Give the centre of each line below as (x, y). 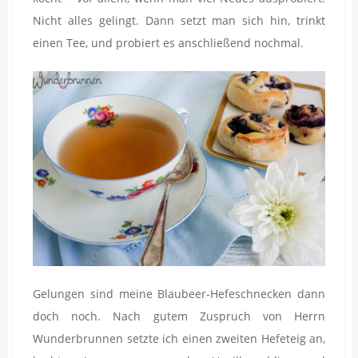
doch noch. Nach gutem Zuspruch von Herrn (179, 316)
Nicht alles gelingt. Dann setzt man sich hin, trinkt (179, 21)
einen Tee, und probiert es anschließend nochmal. (168, 43)
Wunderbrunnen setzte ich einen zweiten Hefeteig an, (179, 339)
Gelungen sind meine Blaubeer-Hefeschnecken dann (179, 294)
